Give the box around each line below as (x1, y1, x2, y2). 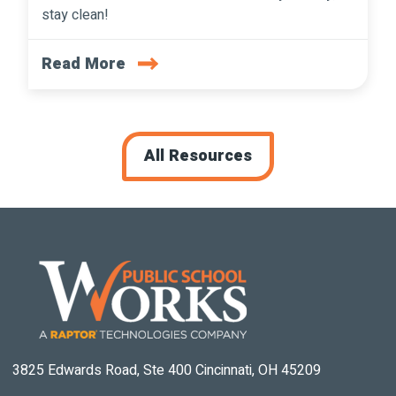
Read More (42, 51, 126, 76)
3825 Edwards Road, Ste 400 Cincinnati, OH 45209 (12, 359, 321, 381)
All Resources (144, 143, 252, 168)
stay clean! (42, 4, 109, 26)
